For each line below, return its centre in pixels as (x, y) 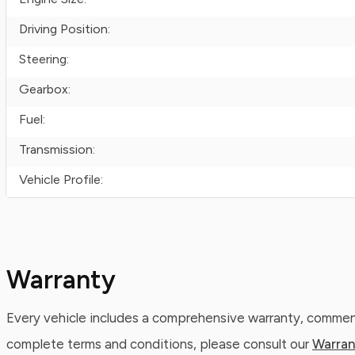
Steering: (44, 59)
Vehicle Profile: (61, 179)
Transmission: (57, 149)
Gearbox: (45, 89)
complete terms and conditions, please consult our (159, 344)
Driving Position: (65, 29)
